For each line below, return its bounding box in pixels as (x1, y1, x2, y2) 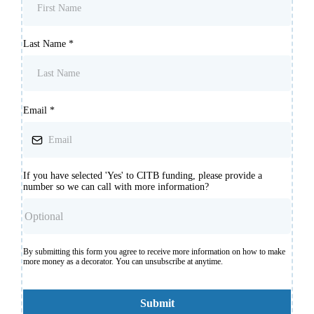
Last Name (23, 39, 69, 50)
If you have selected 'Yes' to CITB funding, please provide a (23, 170, 262, 182)
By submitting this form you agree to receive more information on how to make (23, 247, 285, 257)
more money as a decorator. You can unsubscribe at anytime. (23, 257, 223, 267)
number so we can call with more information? (23, 182, 209, 193)
